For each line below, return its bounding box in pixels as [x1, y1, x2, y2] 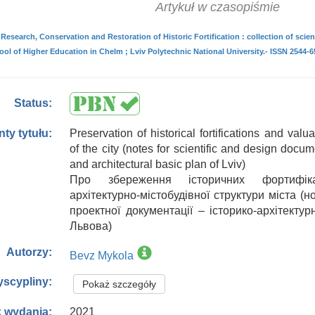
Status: [14, 97, 53, 110]
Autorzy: [6, 246, 53, 259]
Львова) [70, 220, 112, 232]
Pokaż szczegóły [82, 278, 156, 290]
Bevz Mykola [70, 250, 134, 262]
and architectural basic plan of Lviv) [70, 158, 245, 170]
